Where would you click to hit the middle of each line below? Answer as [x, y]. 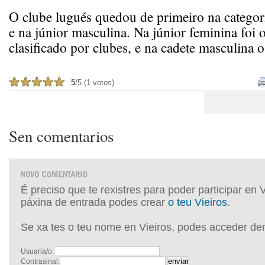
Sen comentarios [61, 136]
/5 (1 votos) [95, 83]
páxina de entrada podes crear [94, 202]
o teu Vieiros [198, 202]
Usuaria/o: [37, 251]
